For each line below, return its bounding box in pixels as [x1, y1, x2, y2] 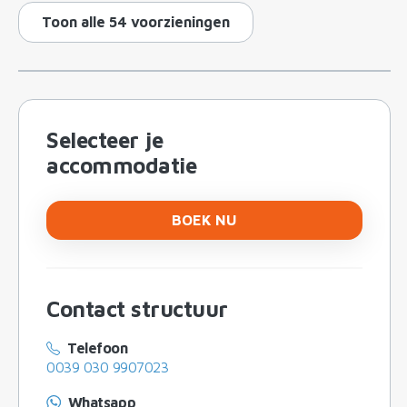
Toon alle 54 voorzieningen [42, 13, 230, 30]
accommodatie [46, 152, 197, 178]
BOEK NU [172, 211, 237, 228]
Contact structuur [46, 295, 228, 322]
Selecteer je [46, 126, 164, 153]
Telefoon [67, 339, 128, 356]
